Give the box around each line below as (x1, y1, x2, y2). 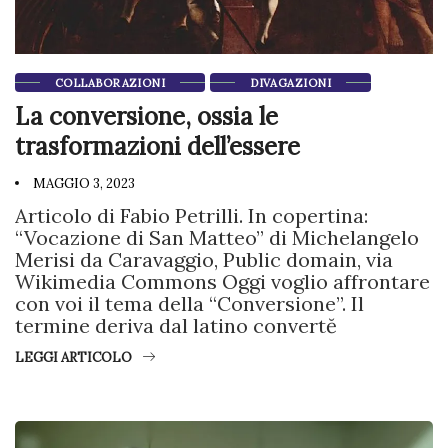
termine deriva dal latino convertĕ (15, 312, 337, 338)
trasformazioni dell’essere (15, 130, 300, 162)
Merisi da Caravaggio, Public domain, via (15, 246, 393, 272)
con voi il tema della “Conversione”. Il (15, 290, 364, 316)
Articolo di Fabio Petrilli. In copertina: (15, 202, 368, 228)
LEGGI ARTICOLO (15, 348, 132, 366)
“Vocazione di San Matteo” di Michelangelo (15, 224, 419, 250)
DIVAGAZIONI (250, 75, 332, 90)
